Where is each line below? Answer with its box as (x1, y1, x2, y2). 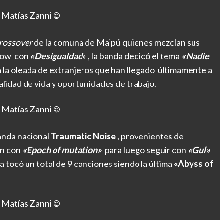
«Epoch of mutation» (22, 144, 102, 156)
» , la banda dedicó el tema (82, 50, 181, 61)
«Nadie (181, 50, 209, 61)
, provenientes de (116, 131, 184, 142)
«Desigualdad (30, 50, 82, 61)
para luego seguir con (102, 144, 188, 156)
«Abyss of (174, 158, 214, 169)
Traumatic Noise (51, 131, 116, 142)
